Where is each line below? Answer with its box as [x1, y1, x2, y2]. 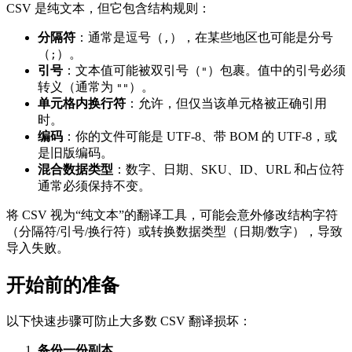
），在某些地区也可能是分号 [170, 31, 333, 45]
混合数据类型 [38, 163, 113, 177]
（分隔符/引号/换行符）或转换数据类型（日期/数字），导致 [6, 225, 343, 239]
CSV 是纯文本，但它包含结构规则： [6, 2, 211, 16]
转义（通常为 [38, 80, 116, 94]
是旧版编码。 [38, 146, 113, 160]
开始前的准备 [6, 274, 119, 295]
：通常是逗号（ [75, 31, 163, 45]
